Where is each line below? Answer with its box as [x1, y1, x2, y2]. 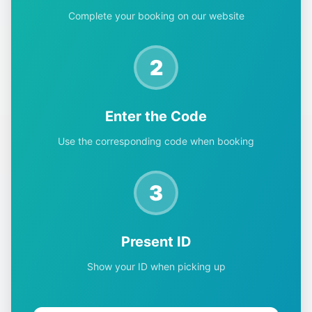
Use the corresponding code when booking [58, 134, 254, 147]
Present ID [120, 233, 192, 250]
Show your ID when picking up [86, 260, 226, 272]
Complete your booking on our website [68, 9, 244, 22]
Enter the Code [105, 107, 207, 125]
